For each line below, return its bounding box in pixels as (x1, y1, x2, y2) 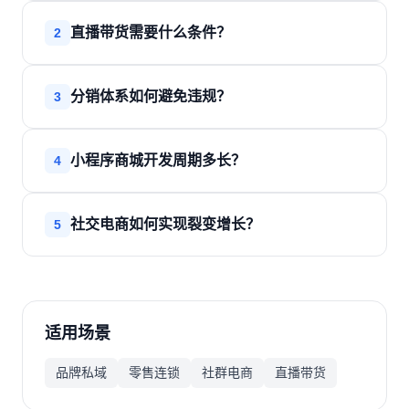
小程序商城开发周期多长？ (70, 152, 246, 168)
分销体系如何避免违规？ (70, 89, 231, 104)
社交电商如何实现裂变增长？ (70, 216, 260, 232)
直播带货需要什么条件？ (70, 25, 231, 40)
